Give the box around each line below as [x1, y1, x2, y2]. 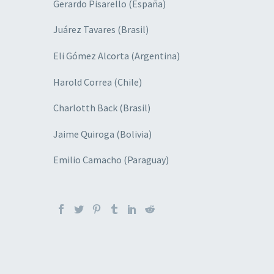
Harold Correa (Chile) [53, 75, 142, 88]
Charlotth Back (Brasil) [53, 102, 150, 114]
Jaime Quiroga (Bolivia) [53, 127, 152, 140]
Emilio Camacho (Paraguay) [53, 154, 169, 166]
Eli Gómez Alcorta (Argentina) [53, 49, 180, 62]
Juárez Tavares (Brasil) [53, 23, 149, 36]
